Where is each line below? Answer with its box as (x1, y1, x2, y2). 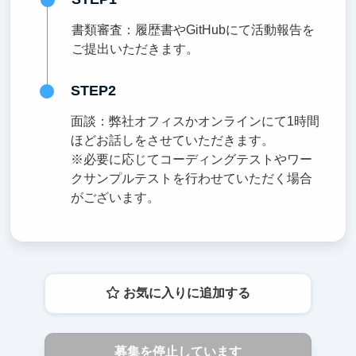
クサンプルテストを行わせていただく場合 (70, 171, 312, 185)
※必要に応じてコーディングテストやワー (70, 152, 312, 166)
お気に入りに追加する (119, 286, 250, 300)
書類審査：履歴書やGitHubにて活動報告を (71, 22, 315, 37)
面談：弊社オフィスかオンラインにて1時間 (70, 114, 319, 128)
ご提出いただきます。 (71, 41, 199, 56)
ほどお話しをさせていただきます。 (70, 133, 274, 147)
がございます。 (70, 190, 160, 204)
